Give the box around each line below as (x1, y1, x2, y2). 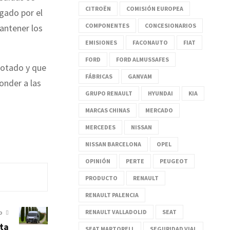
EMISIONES (85, 38, 117, 46)
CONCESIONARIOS (145, 21, 196, 29)
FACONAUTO (132, 38, 168, 46)
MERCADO (145, 106, 173, 114)
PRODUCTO (85, 174, 118, 182)
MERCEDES (85, 123, 116, 131)
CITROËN (85, 4, 111, 12)
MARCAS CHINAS (85, 106, 130, 114)
